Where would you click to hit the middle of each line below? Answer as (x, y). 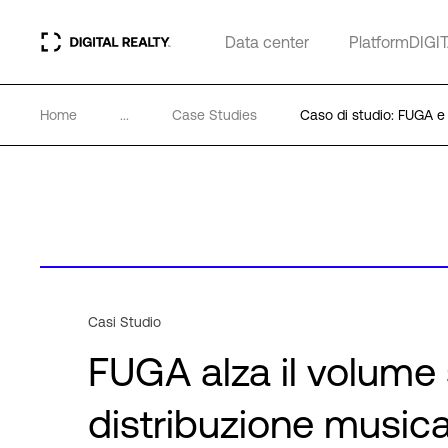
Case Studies (214, 115)
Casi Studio (124, 322)
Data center (267, 42)
